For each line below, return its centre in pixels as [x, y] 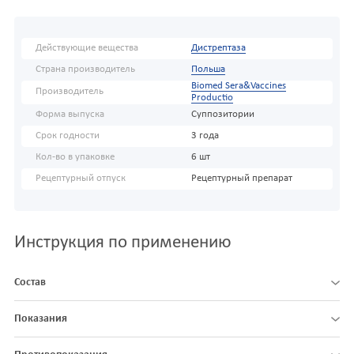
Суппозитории [222, 114]
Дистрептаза [218, 48]
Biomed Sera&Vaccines [238, 86]
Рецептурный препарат [241, 178]
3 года [205, 136]
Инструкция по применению [123, 243]
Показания [41, 318]
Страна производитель [85, 69]
